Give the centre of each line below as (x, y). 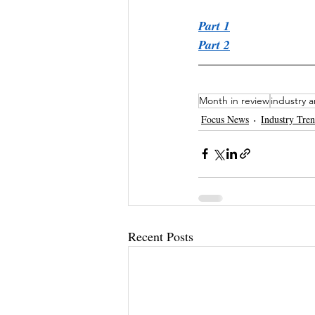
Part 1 (214, 25)
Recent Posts (161, 236)
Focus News (225, 120)
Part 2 (214, 44)
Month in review (234, 100)
